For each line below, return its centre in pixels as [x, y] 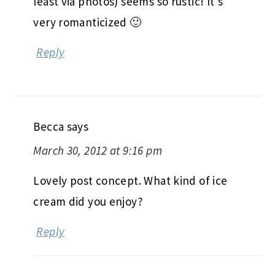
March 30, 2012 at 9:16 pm [98, 150]
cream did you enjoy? [88, 201]
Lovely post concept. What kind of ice [130, 180]
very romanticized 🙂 [87, 22]
